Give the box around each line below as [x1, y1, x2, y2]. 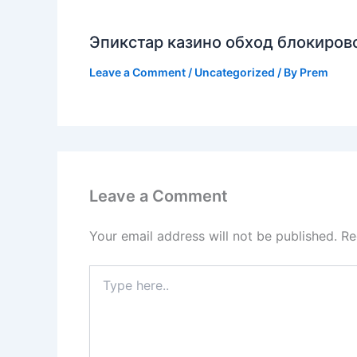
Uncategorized [194, 65, 275, 80]
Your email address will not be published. [89, 228, 337, 245]
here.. [88, 281, 118, 296]
